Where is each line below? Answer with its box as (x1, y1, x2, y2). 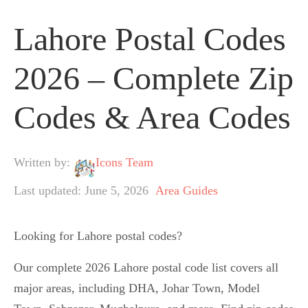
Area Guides (155, 184, 218, 198)
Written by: (14, 155, 74, 170)
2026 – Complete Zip (14, 60, 294, 97)
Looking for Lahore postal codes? (14, 229, 182, 243)
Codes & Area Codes (14, 99, 291, 136)
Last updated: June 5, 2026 (14, 184, 148, 198)
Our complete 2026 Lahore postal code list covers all (14, 261, 278, 275)
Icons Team (96, 155, 153, 170)
